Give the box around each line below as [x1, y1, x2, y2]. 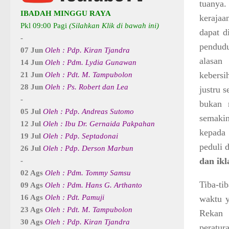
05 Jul [20, 107, 43, 116]
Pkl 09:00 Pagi [20, 21, 69, 30]
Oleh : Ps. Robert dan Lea [45, 83, 128, 91]
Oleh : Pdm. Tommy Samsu [45, 169, 131, 177]
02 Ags [20, 169, 45, 177]
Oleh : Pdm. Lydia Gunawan [45, 58, 136, 67]
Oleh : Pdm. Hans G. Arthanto [45, 181, 142, 190]
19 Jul [20, 132, 43, 141]
